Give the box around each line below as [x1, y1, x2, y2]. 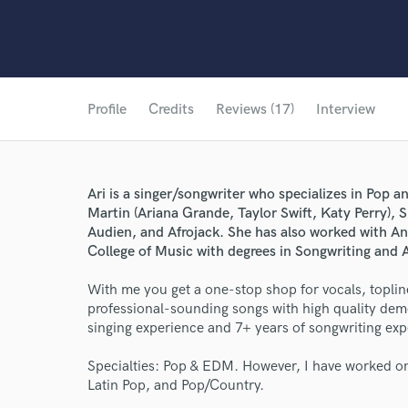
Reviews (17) [216, 101, 294, 118]
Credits [148, 101, 194, 118]
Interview [316, 101, 375, 118]
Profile [87, 101, 127, 118]
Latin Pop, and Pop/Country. [87, 377, 264, 394]
